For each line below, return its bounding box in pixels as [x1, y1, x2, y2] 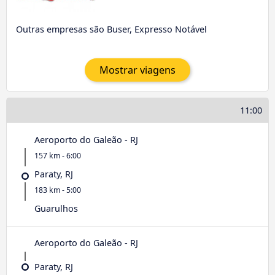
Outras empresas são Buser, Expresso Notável [16, 23, 207, 35]
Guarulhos [34, 203, 78, 215]
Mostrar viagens [99, 63, 176, 77]
